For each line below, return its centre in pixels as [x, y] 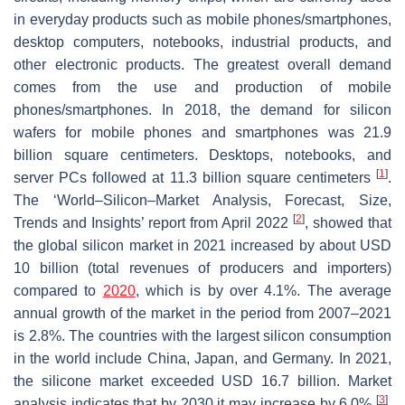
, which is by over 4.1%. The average [264, 291]
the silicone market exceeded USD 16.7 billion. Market [202, 381]
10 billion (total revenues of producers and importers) [202, 268]
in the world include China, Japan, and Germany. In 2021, [202, 359]
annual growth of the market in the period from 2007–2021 [202, 314]
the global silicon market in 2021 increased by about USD [202, 246]
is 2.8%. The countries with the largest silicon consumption [202, 336]
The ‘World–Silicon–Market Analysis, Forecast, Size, [202, 201]
